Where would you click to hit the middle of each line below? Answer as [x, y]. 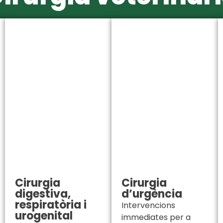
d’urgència [152, 194]
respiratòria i [51, 205]
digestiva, [43, 194]
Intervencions [148, 206]
